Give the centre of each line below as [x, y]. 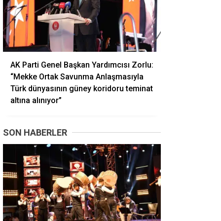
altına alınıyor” [36, 100]
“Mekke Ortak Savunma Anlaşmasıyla [77, 77]
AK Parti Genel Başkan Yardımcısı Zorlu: [82, 65]
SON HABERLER [35, 132]
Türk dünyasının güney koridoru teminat [82, 89]
